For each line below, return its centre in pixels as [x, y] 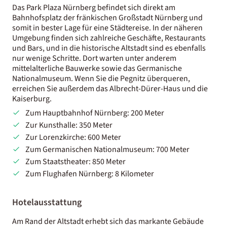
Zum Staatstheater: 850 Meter [75, 161]
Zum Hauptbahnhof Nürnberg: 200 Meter [94, 113]
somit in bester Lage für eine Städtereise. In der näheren [107, 28]
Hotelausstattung [47, 202]
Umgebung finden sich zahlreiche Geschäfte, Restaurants [109, 38]
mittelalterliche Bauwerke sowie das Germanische [97, 68]
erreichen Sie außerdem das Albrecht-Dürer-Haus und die [110, 88]
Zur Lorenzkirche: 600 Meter [73, 137]
